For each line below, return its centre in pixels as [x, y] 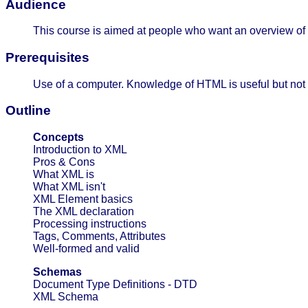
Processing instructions [90, 224]
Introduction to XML [80, 150]
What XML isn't [69, 187]
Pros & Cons [64, 162]
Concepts [58, 137]
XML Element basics [83, 199]
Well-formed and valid [86, 249]
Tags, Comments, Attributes [99, 236]
